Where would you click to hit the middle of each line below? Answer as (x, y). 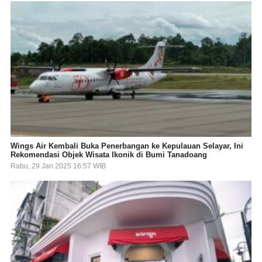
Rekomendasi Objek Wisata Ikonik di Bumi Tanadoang (109, 154)
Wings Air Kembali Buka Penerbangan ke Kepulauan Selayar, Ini (127, 146)
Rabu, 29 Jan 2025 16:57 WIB (58, 166)
